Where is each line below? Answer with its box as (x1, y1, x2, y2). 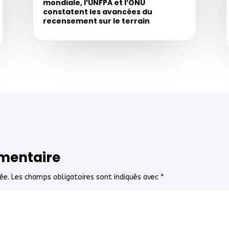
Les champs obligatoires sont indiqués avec (11, 172, 161, 181)
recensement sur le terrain (42, 16, 150, 27)
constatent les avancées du (42, 7, 152, 17)
